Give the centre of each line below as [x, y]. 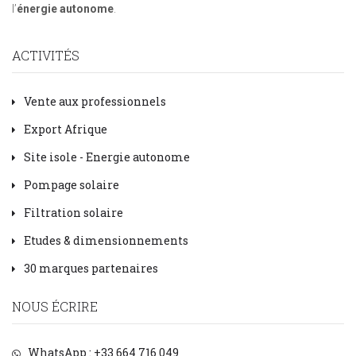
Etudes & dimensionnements [106, 241]
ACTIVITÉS [46, 56]
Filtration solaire [74, 213]
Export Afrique [66, 130]
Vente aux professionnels [95, 102]
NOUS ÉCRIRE [55, 307]
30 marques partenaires [91, 269]
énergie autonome [65, 9]
